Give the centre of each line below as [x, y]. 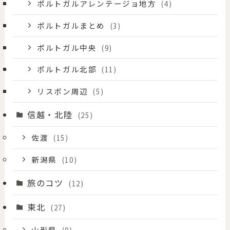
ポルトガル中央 [68, 47]
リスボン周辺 [64, 91]
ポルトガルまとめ [72, 25]
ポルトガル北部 [68, 69]
